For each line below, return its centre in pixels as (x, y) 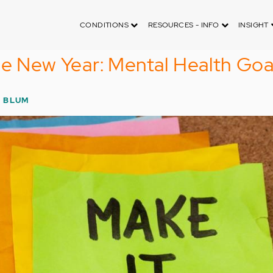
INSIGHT (254, 25)
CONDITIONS (105, 25)
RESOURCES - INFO (184, 25)
